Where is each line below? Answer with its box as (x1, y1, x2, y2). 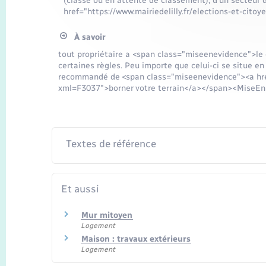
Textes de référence (65, 138, 156, 150)
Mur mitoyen (81, 210, 132, 220)
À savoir (66, 32, 106, 43)
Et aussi (61, 183, 99, 195)
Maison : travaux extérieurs (81, 234, 191, 245)
